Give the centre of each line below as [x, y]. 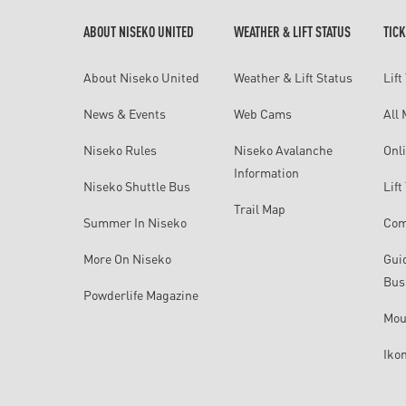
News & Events [125, 113]
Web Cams [262, 113]
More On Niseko [127, 258]
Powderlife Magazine [141, 295]
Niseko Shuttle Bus [137, 186]
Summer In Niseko [135, 222]
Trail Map [259, 208]
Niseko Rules [120, 150]
